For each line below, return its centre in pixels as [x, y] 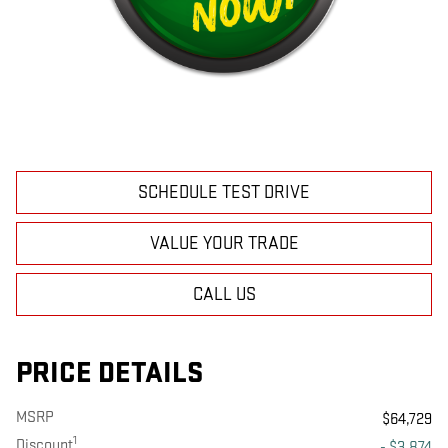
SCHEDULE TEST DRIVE [224, 193]
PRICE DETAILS [109, 374]
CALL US [224, 295]
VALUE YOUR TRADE [224, 244]
